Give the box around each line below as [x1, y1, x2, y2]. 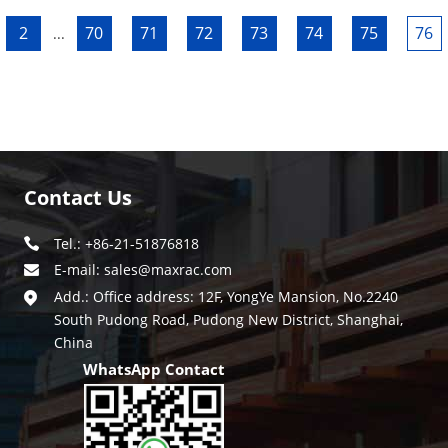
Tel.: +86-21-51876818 [54, 234, 199, 253]
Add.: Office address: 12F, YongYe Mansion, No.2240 [54, 287, 398, 306]
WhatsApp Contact [83, 359, 225, 379]
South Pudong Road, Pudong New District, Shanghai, [54, 310, 403, 329]
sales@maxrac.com [104, 260, 232, 279]
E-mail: [54, 260, 104, 279]
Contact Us [24, 184, 132, 211]
